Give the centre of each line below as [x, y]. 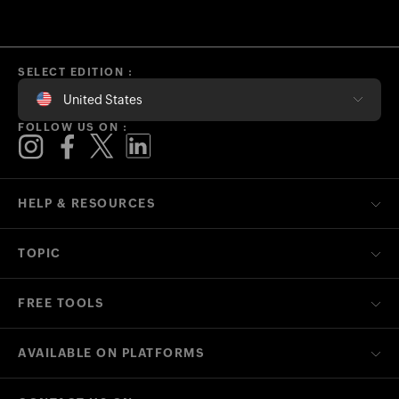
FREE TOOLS [61, 304]
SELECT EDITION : [75, 73]
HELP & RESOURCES [86, 204]
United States [103, 100]
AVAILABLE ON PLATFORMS [111, 354]
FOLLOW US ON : [73, 128]
